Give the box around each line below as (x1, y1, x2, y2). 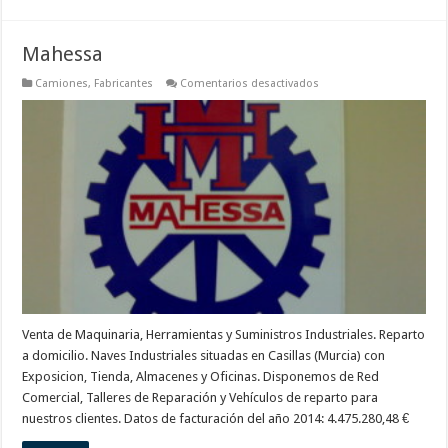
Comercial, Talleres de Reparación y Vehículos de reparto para (22, 390, 379, 406)
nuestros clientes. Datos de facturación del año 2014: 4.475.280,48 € (22, 411, 410, 427)
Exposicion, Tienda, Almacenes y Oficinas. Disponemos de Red (22, 369, 380, 385)
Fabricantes (94, 76, 154, 90)
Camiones (35, 76, 89, 90)
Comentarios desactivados (180, 76, 320, 90)
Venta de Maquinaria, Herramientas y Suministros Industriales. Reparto (22, 327, 426, 343)
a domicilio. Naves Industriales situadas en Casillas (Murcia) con (22, 348, 386, 364)
